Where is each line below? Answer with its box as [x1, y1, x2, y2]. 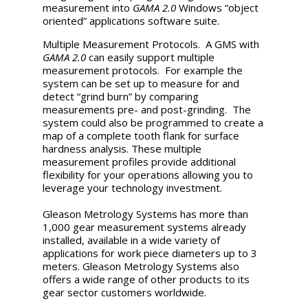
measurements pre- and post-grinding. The [43, 102, 252, 116]
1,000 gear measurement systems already [43, 219, 247, 234]
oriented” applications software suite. [43, 13, 220, 27]
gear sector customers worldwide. [43, 285, 207, 299]
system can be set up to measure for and [43, 76, 240, 90]
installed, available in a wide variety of [43, 232, 221, 247]
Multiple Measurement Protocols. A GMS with [43, 36, 260, 51]
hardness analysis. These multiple [43, 141, 202, 155]
